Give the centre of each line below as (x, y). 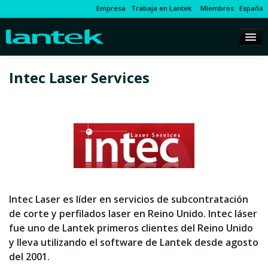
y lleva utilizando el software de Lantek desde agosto (134, 243)
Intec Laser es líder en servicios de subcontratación (129, 200)
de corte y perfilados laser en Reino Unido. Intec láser (133, 214)
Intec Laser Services (79, 78)
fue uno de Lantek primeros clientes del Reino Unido (131, 228)
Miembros (215, 8)
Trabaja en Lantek (161, 8)
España (251, 8)
